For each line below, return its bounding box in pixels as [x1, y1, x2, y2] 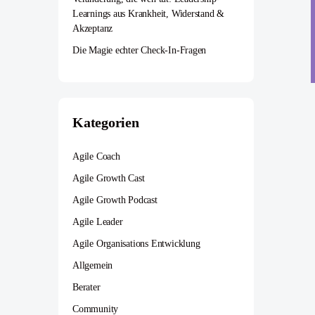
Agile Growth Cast [72, 173, 145, 184]
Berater [72, 282, 101, 292]
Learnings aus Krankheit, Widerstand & [72, 8, 225, 19]
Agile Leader [72, 217, 123, 227]
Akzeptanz [72, 23, 113, 34]
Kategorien [72, 115, 139, 130]
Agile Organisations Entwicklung [72, 238, 200, 249]
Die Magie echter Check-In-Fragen [72, 45, 207, 56]
